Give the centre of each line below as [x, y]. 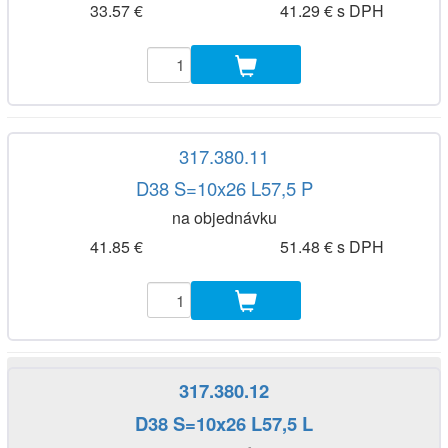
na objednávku [224, 218]
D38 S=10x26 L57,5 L [224, 423]
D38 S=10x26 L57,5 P [224, 188]
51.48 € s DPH [331, 246]
